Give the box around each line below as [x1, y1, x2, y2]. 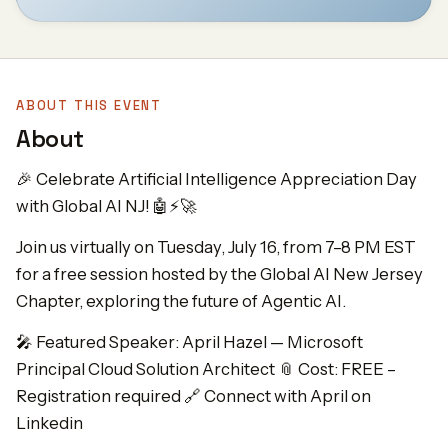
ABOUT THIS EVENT [16, 97, 163, 114]
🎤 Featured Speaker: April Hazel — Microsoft [16, 332, 363, 352]
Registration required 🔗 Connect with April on [16, 386, 371, 406]
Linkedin [16, 413, 83, 433]
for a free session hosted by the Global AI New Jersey [16, 264, 423, 284]
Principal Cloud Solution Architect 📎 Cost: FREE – [16, 359, 396, 379]
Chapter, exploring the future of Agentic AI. [16, 291, 346, 311]
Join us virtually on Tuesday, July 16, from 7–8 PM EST [16, 237, 416, 257]
